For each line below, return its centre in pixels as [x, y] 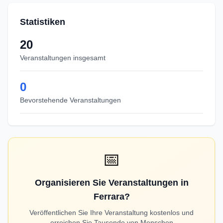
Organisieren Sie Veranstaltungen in [111, 183]
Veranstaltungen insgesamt [63, 58]
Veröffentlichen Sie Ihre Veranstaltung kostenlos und [111, 213]
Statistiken [43, 22]
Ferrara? [111, 197]
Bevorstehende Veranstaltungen [70, 100]
